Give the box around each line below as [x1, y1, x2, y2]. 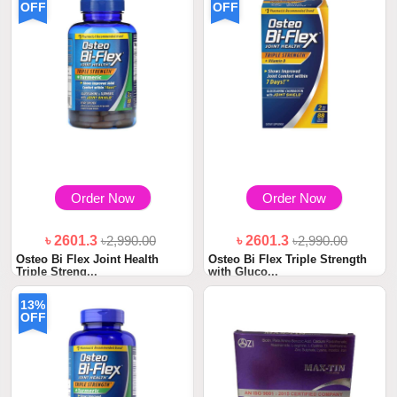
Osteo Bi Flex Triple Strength [208, 252, 367, 266]
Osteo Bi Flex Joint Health [16, 252, 160, 266]
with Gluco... [208, 264, 278, 278]
